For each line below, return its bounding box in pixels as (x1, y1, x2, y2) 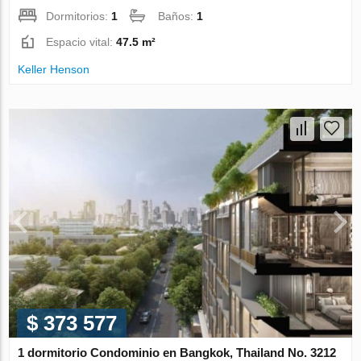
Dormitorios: (46, 9, 112, 23)
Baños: (158, 9, 197, 23)
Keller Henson (18, 62, 90, 76)
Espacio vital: (46, 35, 117, 48)
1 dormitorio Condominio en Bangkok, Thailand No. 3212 (18, 345, 337, 359)
